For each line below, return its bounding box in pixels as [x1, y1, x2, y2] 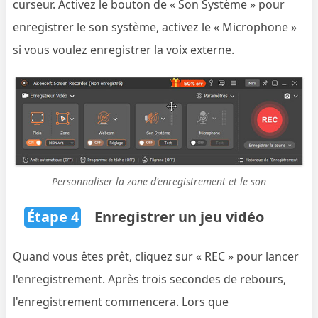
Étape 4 [26, 207, 79, 226]
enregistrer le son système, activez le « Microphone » [13, 19, 297, 35]
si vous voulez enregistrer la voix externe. [13, 42, 235, 58]
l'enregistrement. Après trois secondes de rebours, [13, 270, 287, 287]
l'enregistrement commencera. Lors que [13, 293, 229, 309]
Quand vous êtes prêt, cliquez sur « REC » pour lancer [13, 248, 300, 264]
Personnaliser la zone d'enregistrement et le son [52, 174, 266, 188]
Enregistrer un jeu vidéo [91, 207, 265, 226]
